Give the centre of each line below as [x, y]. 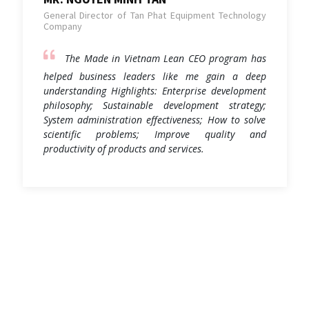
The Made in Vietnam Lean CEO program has [163, 58]
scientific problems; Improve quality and [154, 134]
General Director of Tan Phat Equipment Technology [154, 15]
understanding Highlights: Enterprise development [154, 90]
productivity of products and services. [123, 148]
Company [62, 26]
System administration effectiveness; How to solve [154, 119]
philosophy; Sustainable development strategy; [154, 105]
